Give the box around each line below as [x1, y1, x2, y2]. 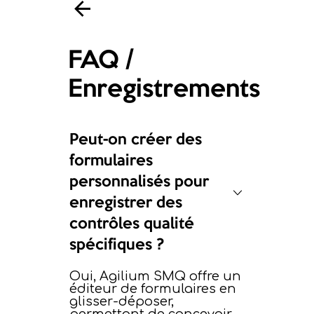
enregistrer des [69, 196, 182, 211]
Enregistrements [67, 78, 260, 101]
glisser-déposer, [69, 294, 174, 309]
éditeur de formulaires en [69, 282, 236, 296]
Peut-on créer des [69, 133, 202, 148]
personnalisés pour [69, 175, 209, 190]
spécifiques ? [69, 238, 164, 253]
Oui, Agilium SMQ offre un [69, 269, 241, 284]
